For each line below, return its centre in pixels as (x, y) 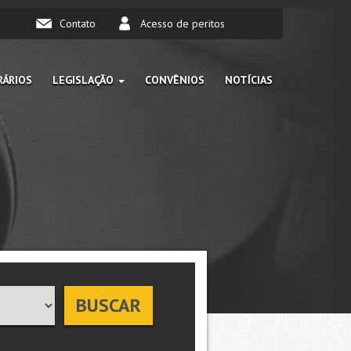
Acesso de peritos (182, 24)
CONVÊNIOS (175, 80)
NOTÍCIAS (249, 80)
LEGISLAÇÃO (85, 80)
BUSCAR (108, 305)
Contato (77, 24)
